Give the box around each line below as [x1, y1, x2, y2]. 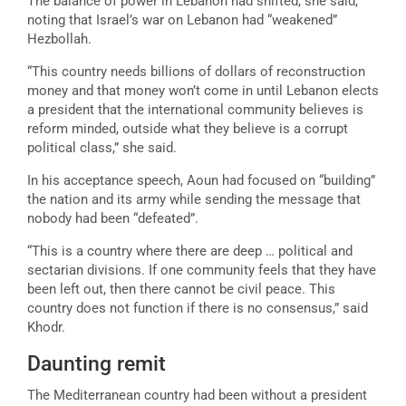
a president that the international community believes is [27, 101, 363, 119]
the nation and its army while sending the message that [27, 191, 361, 208]
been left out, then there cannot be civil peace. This [27, 281, 335, 298]
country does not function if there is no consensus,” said [27, 300, 368, 317]
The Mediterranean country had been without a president [27, 387, 367, 404]
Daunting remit [27, 352, 166, 377]
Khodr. [27, 319, 65, 336]
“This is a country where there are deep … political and [27, 243, 353, 260]
